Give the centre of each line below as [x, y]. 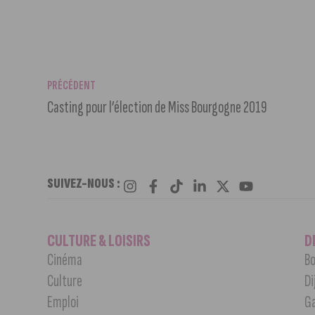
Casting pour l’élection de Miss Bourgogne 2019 [157, 108]
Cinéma [65, 260]
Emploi [63, 302]
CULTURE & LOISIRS [99, 241]
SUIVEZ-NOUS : [84, 184]
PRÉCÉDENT [72, 86]
